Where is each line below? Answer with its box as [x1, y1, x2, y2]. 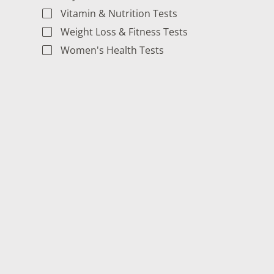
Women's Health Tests [60, 43, 164, 57]
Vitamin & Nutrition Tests [60, 7, 177, 21]
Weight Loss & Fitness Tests [60, 25, 188, 39]
